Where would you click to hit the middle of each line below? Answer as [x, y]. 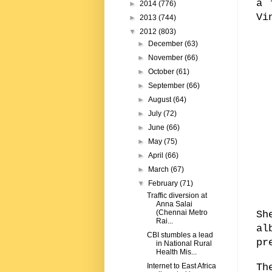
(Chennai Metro [182, 213]
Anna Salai [174, 204]
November [167, 58]
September [168, 86]
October [162, 72]
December [167, 44]
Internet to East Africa [181, 266]
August [161, 100]
